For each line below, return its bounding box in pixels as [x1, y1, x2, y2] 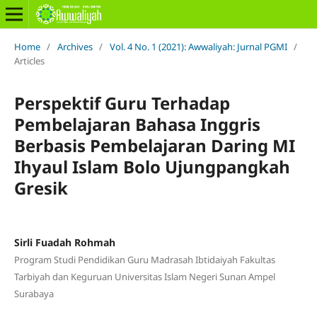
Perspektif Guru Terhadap [13, 91, 230, 115]
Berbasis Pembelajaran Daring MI [13, 133, 295, 157]
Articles [13, 54, 45, 67]
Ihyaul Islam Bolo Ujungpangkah [13, 154, 290, 178]
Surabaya [13, 287, 54, 300]
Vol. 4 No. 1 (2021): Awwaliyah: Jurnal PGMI [109, 40, 287, 53]
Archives [57, 40, 93, 53]
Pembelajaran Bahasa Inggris [13, 112, 260, 136]
